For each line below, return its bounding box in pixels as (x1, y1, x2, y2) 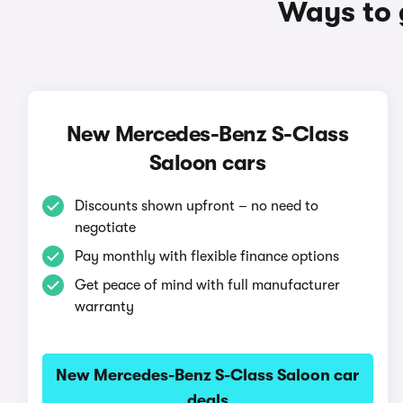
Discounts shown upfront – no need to (74, 198, 318, 214)
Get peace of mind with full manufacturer (74, 277, 340, 293)
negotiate (74, 219, 136, 236)
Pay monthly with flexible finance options (74, 248, 339, 264)
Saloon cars (148, 150, 266, 175)
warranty (74, 299, 134, 315)
